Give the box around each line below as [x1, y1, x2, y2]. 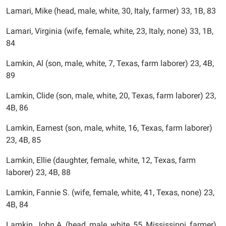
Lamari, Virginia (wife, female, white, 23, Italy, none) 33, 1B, [6, 26, 213, 36]
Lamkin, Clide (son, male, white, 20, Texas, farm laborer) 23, [6, 91, 216, 100]
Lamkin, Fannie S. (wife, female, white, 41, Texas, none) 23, [6, 188, 214, 197]
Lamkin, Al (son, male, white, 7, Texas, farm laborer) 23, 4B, [6, 59, 214, 68]
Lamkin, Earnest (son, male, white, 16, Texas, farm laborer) [6, 123, 212, 133]
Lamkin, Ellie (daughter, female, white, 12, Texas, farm [6, 155, 196, 165]
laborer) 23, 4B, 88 [6, 167, 71, 177]
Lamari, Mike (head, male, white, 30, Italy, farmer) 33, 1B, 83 [6, 6, 216, 16]
